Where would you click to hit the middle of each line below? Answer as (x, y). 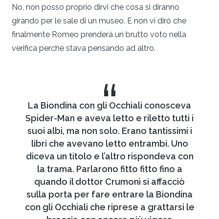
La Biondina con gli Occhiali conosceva (109, 105)
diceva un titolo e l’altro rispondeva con (109, 156)
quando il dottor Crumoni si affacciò (109, 181)
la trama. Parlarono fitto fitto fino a (109, 169)
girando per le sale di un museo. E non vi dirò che (99, 21)
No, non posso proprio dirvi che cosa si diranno (96, 7)
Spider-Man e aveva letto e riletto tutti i (109, 118)
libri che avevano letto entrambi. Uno (109, 143)
